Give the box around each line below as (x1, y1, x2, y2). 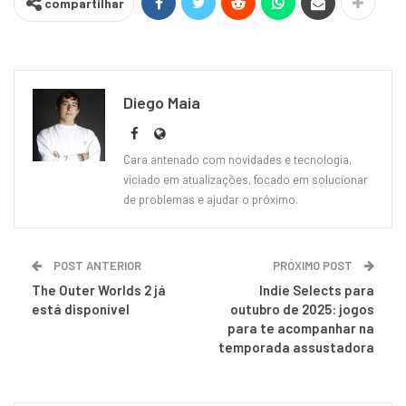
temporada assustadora (218, 339, 374, 356)
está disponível (32, 301, 130, 318)
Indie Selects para (259, 282, 374, 299)
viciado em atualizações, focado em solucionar (123, 172, 368, 188)
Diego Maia (123, 92, 200, 113)
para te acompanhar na (227, 320, 374, 337)
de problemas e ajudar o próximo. (123, 192, 298, 208)
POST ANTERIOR (51, 258, 141, 274)
